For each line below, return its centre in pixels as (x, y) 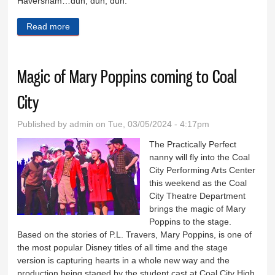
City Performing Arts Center (203, 170)
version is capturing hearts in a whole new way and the (124, 260)
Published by (44, 124)
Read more (48, 26)
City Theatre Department (198, 196)
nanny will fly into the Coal (200, 157)
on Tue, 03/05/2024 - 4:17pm (152, 124)
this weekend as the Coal (198, 183)
